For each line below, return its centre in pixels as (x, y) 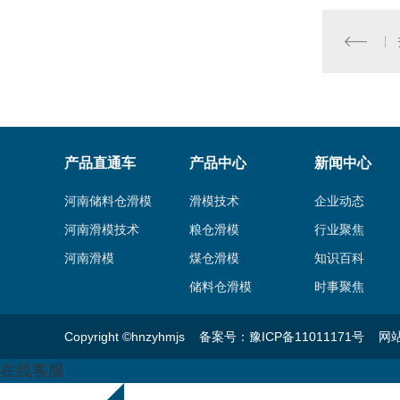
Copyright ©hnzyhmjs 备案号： (157, 337)
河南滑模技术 (102, 230)
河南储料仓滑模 (108, 201)
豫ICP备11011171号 (307, 337)
